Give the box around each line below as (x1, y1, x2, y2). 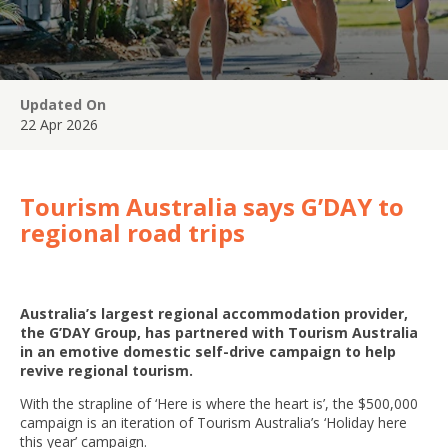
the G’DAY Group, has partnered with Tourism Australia (20, 323, 418, 342)
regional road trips (20, 216, 245, 249)
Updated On (20, 95, 106, 114)
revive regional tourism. (20, 361, 193, 380)
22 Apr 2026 (20, 115, 98, 134)
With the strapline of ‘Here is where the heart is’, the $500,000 (20, 394, 418, 413)
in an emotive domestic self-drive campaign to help (20, 342, 396, 361)
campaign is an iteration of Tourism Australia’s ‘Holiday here (20, 413, 407, 432)
